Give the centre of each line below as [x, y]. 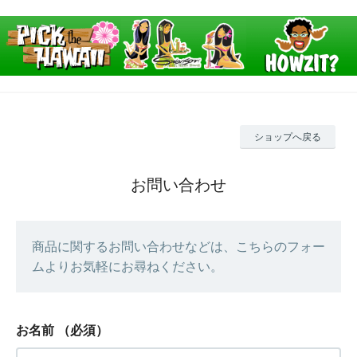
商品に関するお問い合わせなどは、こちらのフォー [178, 246]
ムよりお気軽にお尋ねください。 [127, 266]
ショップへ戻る [288, 137]
